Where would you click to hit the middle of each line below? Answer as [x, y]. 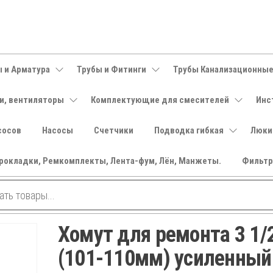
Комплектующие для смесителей [160, 100]
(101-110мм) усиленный [165, 258]
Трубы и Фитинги [111, 69]
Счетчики [113, 130]
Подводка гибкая [189, 130]
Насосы [57, 130]
